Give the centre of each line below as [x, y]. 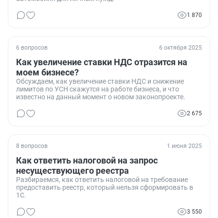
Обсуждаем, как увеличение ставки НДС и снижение [100, 81]
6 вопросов [32, 47]
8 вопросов [32, 146]
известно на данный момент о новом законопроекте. [101, 97]
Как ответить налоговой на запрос [87, 160]
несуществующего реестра [73, 170]
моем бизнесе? [47, 72]
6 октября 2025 [181, 47]
